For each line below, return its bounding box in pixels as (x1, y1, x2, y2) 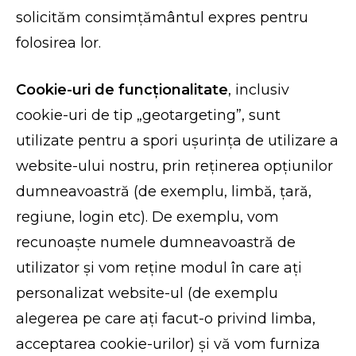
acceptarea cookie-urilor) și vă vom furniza (16, 335, 321, 353)
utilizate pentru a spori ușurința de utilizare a (16, 132, 339, 149)
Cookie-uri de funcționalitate (16, 81, 229, 99)
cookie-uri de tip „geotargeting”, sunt (16, 106, 281, 124)
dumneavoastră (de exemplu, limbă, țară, (16, 183, 312, 200)
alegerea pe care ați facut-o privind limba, (16, 310, 316, 327)
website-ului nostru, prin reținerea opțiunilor (16, 157, 334, 175)
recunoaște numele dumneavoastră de (16, 234, 296, 251)
